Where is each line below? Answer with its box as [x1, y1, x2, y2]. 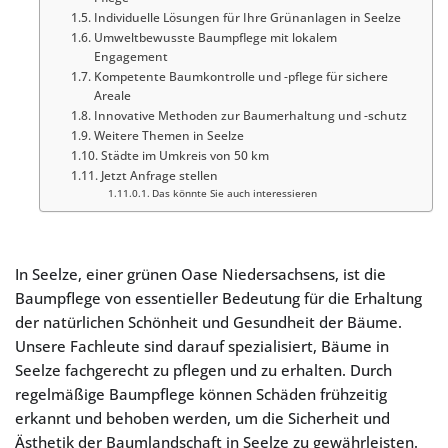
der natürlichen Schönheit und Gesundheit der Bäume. [15, 312, 402, 332]
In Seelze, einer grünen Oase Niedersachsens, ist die [15, 264, 386, 284]
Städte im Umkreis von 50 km [100, 147, 269, 164]
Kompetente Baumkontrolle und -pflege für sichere [93, 68, 388, 85]
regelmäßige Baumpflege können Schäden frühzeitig [15, 384, 387, 404]
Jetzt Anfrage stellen [100, 167, 218, 184]
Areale [93, 87, 131, 104]
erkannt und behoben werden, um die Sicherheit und [15, 408, 390, 428]
